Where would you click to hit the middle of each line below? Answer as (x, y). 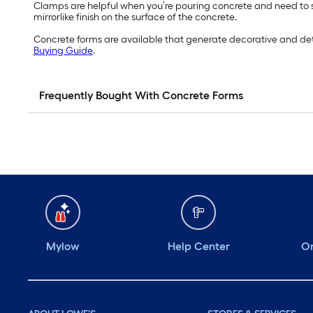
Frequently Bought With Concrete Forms (141, 96)
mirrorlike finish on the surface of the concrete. (135, 17)
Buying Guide (63, 51)
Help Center (198, 247)
